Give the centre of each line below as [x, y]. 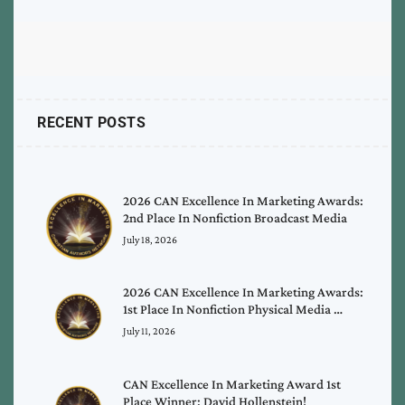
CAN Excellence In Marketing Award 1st [232, 384]
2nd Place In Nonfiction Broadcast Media [235, 218]
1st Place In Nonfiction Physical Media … [233, 310]
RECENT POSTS [91, 122]
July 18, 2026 [151, 240]
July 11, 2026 [150, 331]
